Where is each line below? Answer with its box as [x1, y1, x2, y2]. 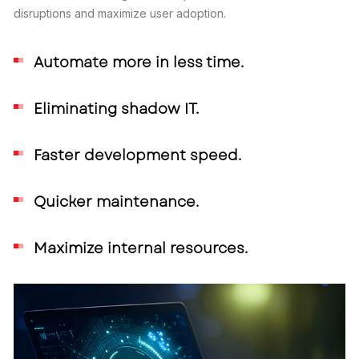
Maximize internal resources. [34, 237, 248, 259]
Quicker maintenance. [34, 191, 199, 212]
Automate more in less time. [34, 51, 244, 73]
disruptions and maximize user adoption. [14, 6, 226, 20]
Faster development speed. [34, 144, 241, 166]
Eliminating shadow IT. [34, 98, 199, 119]
